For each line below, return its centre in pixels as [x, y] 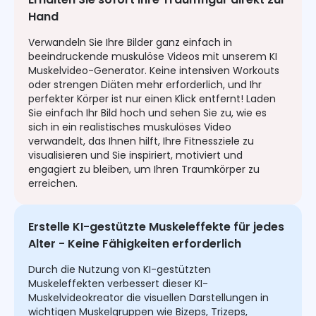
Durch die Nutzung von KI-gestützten [120, 270]
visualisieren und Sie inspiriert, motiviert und [135, 156]
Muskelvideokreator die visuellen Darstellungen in [148, 298]
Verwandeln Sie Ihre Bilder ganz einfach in [130, 43]
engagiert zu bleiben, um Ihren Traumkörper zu [144, 170]
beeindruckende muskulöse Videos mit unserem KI [153, 57]
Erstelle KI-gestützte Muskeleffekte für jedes [156, 227]
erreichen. [53, 184]
